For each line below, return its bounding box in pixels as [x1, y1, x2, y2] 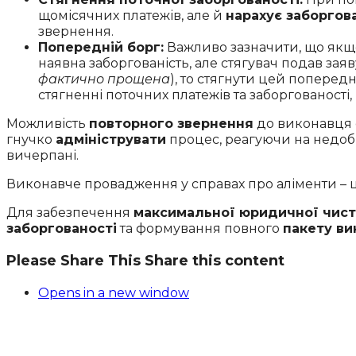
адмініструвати [56, 132, 166, 148]
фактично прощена [38, 72, 170, 87]
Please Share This [6, 252, 141, 270]
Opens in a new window [38, 285, 189, 301]
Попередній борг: [38, 40, 164, 56]
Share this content [145, 252, 284, 270]
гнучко [6, 132, 56, 148]
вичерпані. [6, 148, 79, 164]
